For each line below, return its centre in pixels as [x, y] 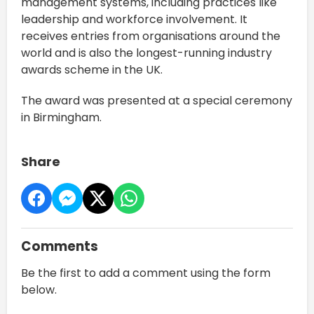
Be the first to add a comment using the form [146, 273]
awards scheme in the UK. [92, 70]
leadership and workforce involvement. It [134, 20]
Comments [60, 247]
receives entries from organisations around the [151, 36]
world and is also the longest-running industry [146, 53]
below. [39, 290]
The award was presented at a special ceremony [157, 101]
